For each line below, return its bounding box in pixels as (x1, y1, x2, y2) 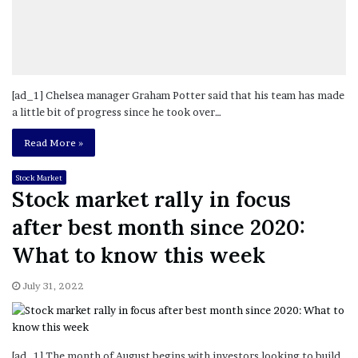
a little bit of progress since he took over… (12, 105, 221, 118)
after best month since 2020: (12, 213, 305, 241)
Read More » (24, 136, 83, 149)
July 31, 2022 (22, 280, 84, 292)
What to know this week (12, 241, 265, 269)
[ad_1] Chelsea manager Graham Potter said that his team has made (12, 88, 344, 101)
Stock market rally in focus (12, 185, 291, 213)
